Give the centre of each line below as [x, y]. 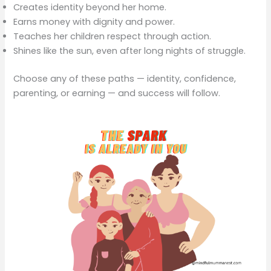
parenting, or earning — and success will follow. [117, 93]
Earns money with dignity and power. [94, 21]
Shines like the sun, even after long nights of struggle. [130, 51]
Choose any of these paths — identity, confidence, [125, 78]
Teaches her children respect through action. [113, 36]
